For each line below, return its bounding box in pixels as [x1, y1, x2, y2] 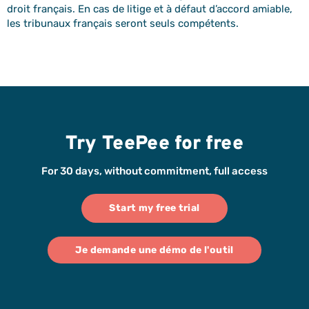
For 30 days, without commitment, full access [41, 165, 268, 178]
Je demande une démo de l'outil [75, 244, 234, 257]
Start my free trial [109, 202, 200, 215]
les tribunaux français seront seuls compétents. [7, 17, 239, 30]
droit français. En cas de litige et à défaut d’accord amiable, [7, 3, 292, 16]
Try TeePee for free [66, 132, 243, 157]
